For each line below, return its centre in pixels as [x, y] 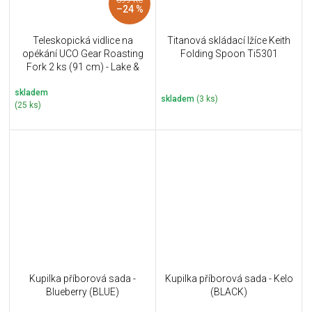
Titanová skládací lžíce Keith [229, 41]
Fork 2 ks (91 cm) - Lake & [83, 67]
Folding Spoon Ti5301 [229, 54]
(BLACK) [229, 291]
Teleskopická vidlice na [83, 41]
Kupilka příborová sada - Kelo [229, 278]
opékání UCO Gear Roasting [83, 54]
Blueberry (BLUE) [83, 291]
